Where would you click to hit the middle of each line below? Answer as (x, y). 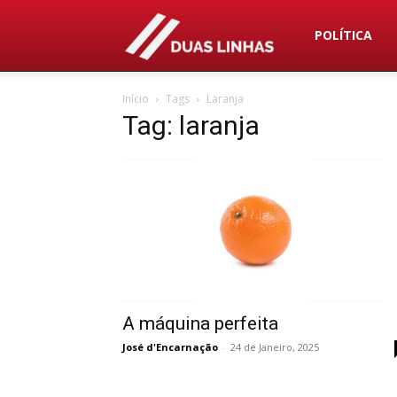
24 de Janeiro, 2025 (275, 346)
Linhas (320, 105)
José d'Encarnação (170, 346)
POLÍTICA (344, 35)
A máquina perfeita (200, 323)
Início (136, 99)
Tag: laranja (191, 125)
